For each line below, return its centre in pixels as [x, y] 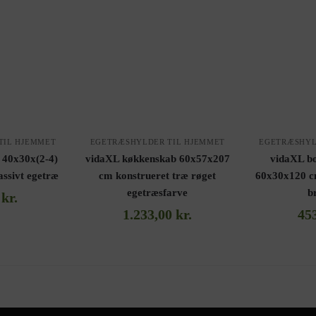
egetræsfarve [158, 193]
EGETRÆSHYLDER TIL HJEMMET [158, 142]
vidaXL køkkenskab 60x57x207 [157, 159]
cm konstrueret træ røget [158, 176]
